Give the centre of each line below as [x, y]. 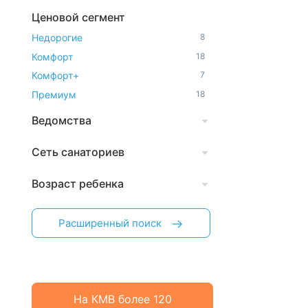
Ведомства [62, 120]
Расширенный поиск [110, 223]
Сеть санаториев [78, 152]
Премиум [54, 94]
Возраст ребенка [78, 183]
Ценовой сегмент [78, 17]
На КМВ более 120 [122, 299]
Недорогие [57, 37]
